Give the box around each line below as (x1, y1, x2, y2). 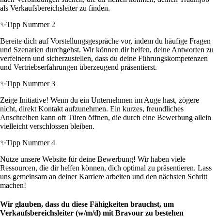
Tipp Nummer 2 (6, 20, 55, 29)
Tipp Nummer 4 (6, 139, 55, 147)
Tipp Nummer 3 (6, 79, 55, 88)
